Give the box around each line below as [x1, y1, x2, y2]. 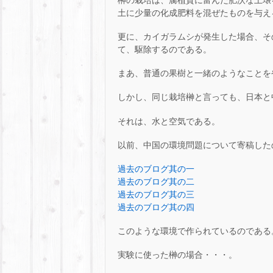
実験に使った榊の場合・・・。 [118, 250, 237, 260]
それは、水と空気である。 [118, 116, 220, 126]
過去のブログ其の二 [118, 176, 194, 186]
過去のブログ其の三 [118, 189, 194, 199]
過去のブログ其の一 [118, 163, 194, 174]
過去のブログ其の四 [118, 202, 194, 212]
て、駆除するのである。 [118, 44, 211, 54]
